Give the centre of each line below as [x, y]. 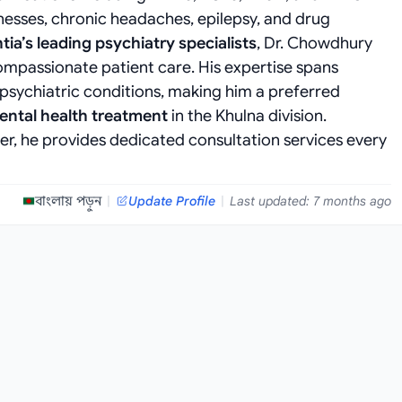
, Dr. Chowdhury [315, 43]
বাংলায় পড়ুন [68, 201]
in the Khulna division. [247, 116]
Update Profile [172, 201]
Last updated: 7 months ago [310, 201]
